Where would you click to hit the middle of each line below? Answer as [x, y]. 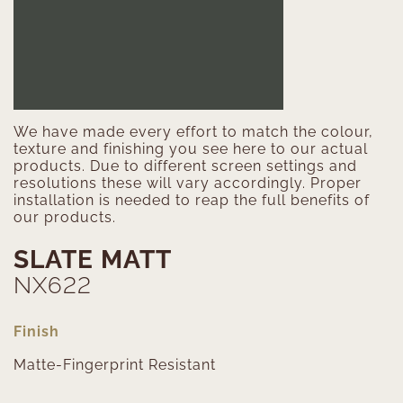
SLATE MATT [93, 259]
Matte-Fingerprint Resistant [115, 364]
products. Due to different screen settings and [185, 166]
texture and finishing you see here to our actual [191, 148]
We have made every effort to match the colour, [193, 131]
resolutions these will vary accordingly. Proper [188, 183]
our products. [65, 217]
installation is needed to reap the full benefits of [192, 200]
